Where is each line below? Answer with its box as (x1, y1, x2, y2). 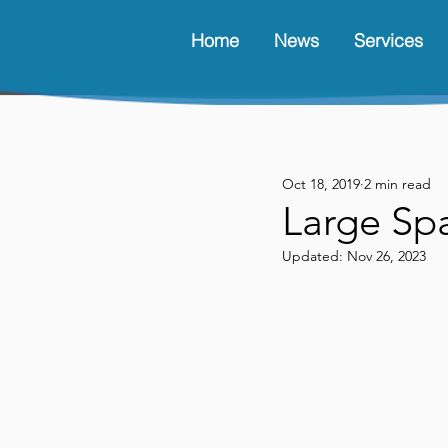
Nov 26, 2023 (347, 247, 426, 265)
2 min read (364, 174, 431, 193)
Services (353, 29, 423, 52)
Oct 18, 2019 (282, 174, 360, 193)
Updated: (282, 247, 347, 265)
